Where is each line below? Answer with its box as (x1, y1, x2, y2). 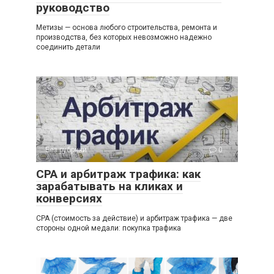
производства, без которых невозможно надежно (36, 32, 212, 42)
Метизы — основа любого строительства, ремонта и (36, 23, 217, 32)
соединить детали (36, 42, 100, 51)
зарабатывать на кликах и (36, 179, 183, 193)
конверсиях (36, 191, 102, 206)
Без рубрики (45, 145, 87, 154)
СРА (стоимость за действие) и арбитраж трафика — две (36, 213, 232, 223)
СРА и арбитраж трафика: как (36, 166, 201, 181)
